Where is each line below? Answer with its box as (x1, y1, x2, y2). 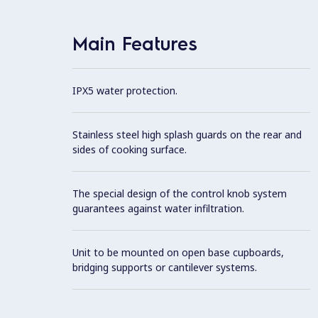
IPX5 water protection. (72, 83, 177, 97)
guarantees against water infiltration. (72, 201, 244, 215)
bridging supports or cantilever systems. (72, 260, 257, 274)
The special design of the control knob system (72, 186, 287, 200)
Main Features (72, 31, 197, 55)
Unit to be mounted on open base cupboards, (72, 245, 284, 259)
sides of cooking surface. (72, 142, 187, 156)
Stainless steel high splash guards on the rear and (72, 127, 302, 141)
